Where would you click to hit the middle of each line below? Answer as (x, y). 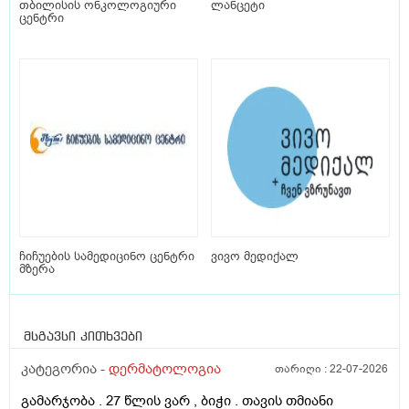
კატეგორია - (65, 369)
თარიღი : (302, 369)
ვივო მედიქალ (255, 257)
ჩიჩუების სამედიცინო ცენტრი (107, 257)
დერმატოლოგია (165, 369)
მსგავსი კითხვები (83, 337)
